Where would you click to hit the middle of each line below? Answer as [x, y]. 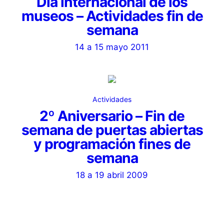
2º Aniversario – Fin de [112, 116]
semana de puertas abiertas [112, 130]
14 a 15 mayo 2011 [112, 47]
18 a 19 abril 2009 [112, 175]
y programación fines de [112, 144]
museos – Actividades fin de [112, 16]
